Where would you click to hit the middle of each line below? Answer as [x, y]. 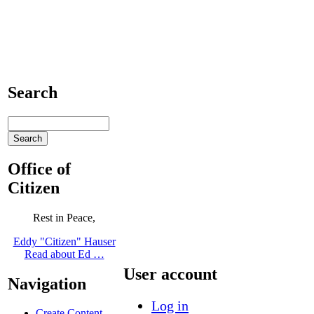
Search [33, 92]
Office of [39, 169]
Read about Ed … [64, 254]
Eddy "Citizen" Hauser [64, 241]
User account [170, 273]
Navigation [47, 284]
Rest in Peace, [64, 217]
